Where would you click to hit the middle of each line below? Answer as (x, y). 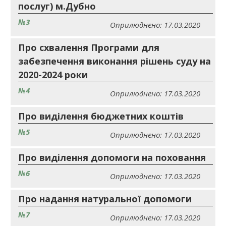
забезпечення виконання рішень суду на (115, 61)
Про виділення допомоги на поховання (112, 157)
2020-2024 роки (53, 75)
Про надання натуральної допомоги (105, 199)
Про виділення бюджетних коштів (101, 116)
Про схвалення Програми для (89, 47)
